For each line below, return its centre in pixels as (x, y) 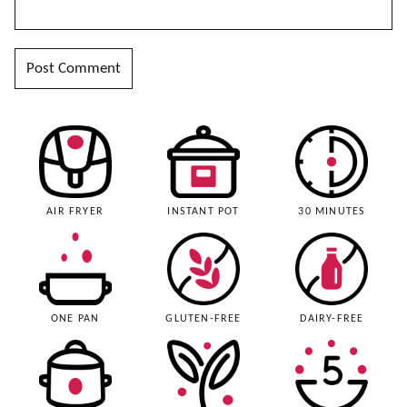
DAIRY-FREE (332, 318)
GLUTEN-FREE (203, 318)
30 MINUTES (332, 211)
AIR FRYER (75, 211)
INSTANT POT (203, 211)
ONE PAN (75, 318)
